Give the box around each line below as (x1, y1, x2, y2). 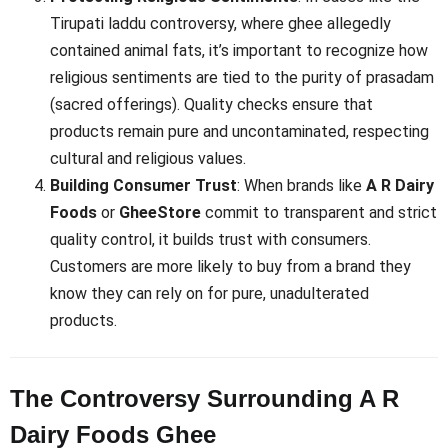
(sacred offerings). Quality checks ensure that (50, 95, 373, 115)
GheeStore (119, 203, 201, 223)
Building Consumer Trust (50, 176, 237, 196)
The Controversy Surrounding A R (10, 385, 399, 413)
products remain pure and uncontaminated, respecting (50, 122, 429, 142)
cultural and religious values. (50, 149, 246, 169)
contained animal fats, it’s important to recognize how (50, 41, 428, 61)
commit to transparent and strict (201, 203, 437, 223)
